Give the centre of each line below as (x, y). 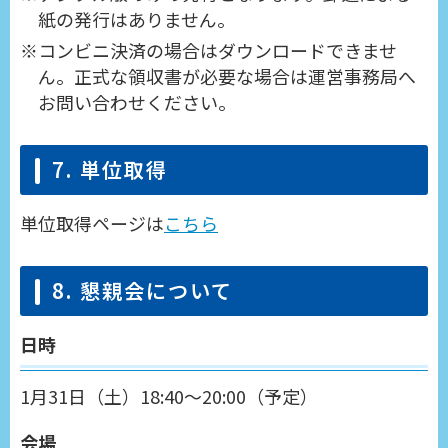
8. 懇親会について (143, 291)
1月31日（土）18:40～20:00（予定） (169, 396)
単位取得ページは (92, 223)
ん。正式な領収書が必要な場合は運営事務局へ (226, 76)
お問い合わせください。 (136, 102)
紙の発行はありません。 (136, 19)
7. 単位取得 (110, 170)
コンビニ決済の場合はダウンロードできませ (217, 50)
